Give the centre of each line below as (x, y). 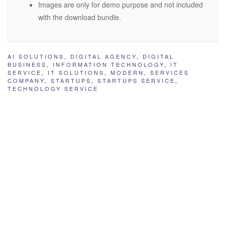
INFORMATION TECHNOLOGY (108, 65)
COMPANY (26, 81)
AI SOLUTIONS (36, 57)
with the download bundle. (80, 17)
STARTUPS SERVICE (136, 81)
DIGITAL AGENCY (103, 57)
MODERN (127, 73)
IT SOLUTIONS (76, 73)
